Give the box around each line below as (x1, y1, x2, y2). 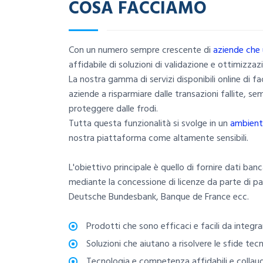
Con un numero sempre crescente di (69, 42, 213, 58)
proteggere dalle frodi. (69, 101, 158, 116)
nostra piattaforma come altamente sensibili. (69, 130, 248, 146)
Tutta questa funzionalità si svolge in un (69, 116, 230, 131)
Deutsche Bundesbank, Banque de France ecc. (69, 189, 249, 204)
